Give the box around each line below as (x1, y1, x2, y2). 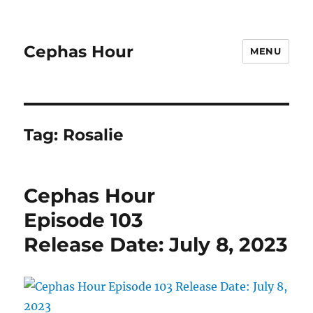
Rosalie (63, 125, 124, 145)
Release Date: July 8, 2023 (24, 233, 289, 256)
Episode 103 (24, 208, 144, 232)
